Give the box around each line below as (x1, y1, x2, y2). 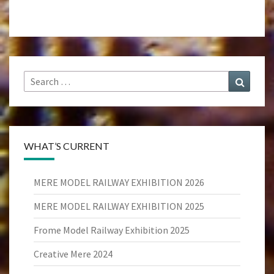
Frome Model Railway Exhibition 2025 (34, 224, 190, 236)
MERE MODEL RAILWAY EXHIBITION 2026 (34, 176, 204, 188)
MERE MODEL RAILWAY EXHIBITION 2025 (34, 200, 204, 212)
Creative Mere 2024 (34, 248, 113, 260)
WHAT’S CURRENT (24, 140, 109, 152)
